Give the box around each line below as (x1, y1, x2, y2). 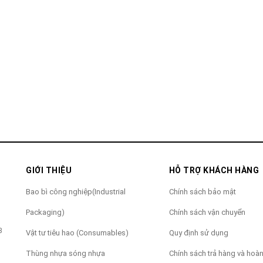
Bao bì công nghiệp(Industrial (26, 187, 126, 196)
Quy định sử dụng (168, 228, 228, 237)
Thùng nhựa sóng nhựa (26, 248, 105, 258)
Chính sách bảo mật (168, 187, 236, 196)
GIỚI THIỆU (26, 165, 72, 175)
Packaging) (26, 207, 65, 217)
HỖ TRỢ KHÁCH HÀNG (168, 165, 259, 175)
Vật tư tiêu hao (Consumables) (26, 228, 129, 237)
